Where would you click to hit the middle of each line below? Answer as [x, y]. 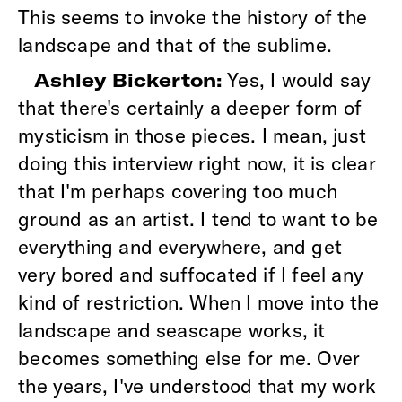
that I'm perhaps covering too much [178, 191]
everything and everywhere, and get [180, 246]
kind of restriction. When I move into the [199, 302]
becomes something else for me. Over [189, 358]
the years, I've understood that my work [197, 385]
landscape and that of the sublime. [175, 44]
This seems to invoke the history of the [192, 17]
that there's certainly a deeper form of [190, 107]
